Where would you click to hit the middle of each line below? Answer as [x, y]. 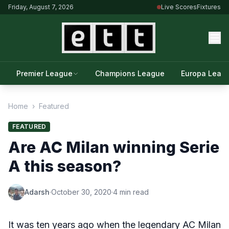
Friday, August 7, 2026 [41, 7]
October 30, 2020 [81, 192]
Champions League [130, 73]
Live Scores [179, 7]
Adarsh [37, 192]
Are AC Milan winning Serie [114, 147]
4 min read [131, 192]
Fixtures [209, 7]
